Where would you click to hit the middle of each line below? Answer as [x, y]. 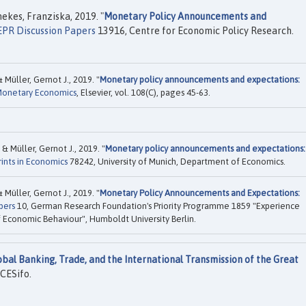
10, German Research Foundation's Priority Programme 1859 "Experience [157, 206]
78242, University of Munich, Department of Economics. [177, 162]
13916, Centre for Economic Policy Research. [195, 31]
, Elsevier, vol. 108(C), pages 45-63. [143, 92]
